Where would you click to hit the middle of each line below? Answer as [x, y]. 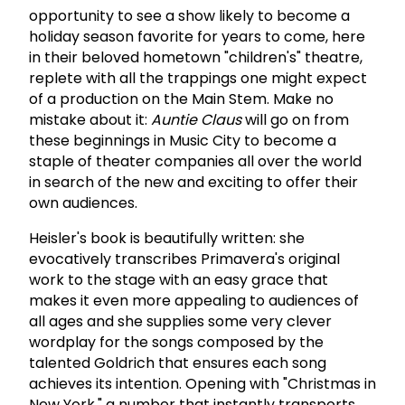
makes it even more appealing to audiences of [194, 300]
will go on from [295, 119]
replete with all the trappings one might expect [198, 78]
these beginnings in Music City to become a [183, 140]
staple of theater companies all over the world [195, 161]
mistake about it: [90, 119]
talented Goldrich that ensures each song [178, 363]
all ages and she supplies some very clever [180, 321]
